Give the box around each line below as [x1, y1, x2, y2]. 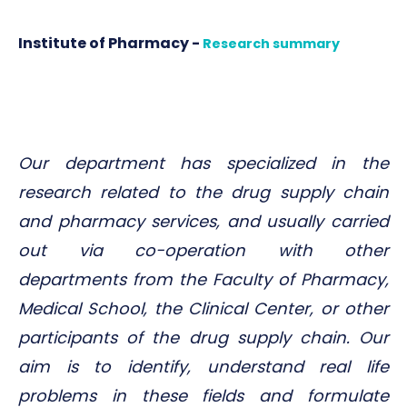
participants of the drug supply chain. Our [18, 326, 389, 349]
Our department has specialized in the [18, 152, 389, 174]
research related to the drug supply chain [18, 181, 389, 203]
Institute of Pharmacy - [18, 33, 203, 54]
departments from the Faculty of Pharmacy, [18, 268, 389, 291]
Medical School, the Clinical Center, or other [18, 297, 389, 320]
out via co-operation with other [18, 239, 389, 262]
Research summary [203, 35, 340, 53]
